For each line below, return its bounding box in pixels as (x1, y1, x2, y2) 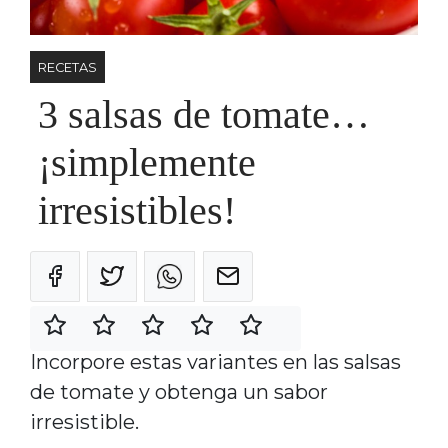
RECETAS (38, 60, 97, 76)
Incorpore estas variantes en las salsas (30, 350, 401, 375)
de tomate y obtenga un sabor (30, 380, 328, 405)
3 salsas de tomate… (38, 92, 370, 138)
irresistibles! (38, 188, 236, 234)
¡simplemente (38, 140, 256, 186)
